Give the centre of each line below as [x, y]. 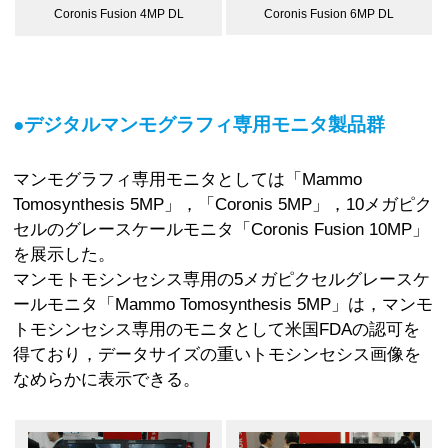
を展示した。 [64, 254]
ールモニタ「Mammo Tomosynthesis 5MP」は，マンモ [223, 304]
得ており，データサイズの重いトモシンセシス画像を [217, 354]
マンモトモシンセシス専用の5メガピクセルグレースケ [222, 279]
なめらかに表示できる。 [107, 379]
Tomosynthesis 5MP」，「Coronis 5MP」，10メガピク [223, 204]
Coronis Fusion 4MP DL [118, 14]
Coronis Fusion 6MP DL [329, 13]
